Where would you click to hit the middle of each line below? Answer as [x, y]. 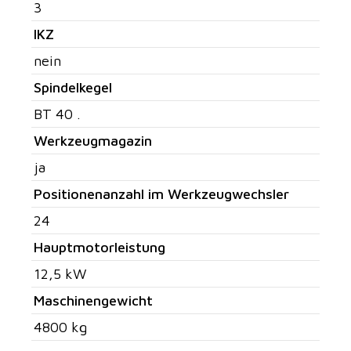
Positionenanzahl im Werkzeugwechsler [161, 194]
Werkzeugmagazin [93, 140]
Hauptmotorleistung [100, 247]
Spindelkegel [73, 87]
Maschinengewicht [93, 300]
